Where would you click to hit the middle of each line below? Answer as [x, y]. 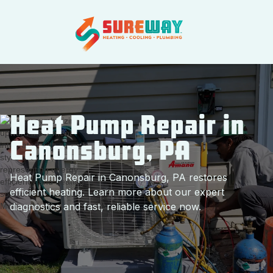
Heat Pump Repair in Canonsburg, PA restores [119, 177]
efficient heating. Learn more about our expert [117, 192]
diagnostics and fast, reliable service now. [105, 207]
